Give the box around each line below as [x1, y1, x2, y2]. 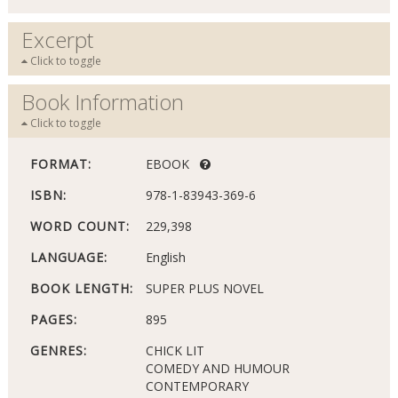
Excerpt [20, 25, 93, 55]
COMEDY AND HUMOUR [145, 360, 290, 378]
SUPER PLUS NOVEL [145, 280, 264, 298]
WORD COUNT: [29, 218, 130, 235]
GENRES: [29, 342, 87, 360]
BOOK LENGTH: [29, 280, 133, 298]
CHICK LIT [145, 342, 204, 360]
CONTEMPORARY [145, 378, 249, 395]
